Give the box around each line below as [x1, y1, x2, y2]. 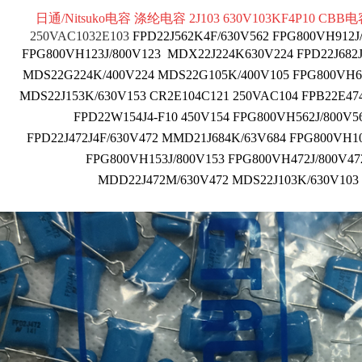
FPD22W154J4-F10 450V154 [73, 110, 233, 124]
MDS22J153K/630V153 [19, 89, 149, 103]
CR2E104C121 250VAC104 [149, 89, 301, 103]
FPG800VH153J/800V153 [85, 152, 228, 166]
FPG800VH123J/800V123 [22, 47, 164, 61]
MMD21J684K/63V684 [162, 131, 289, 145]
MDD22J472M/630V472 [98, 173, 232, 187]
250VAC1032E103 [30, 29, 133, 43]
